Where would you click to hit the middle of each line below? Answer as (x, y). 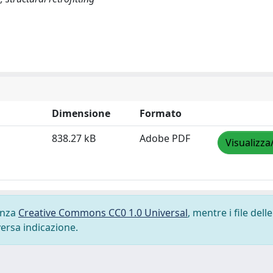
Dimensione (81, 113)
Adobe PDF (165, 138)
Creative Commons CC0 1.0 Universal (103, 213)
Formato (161, 113)
